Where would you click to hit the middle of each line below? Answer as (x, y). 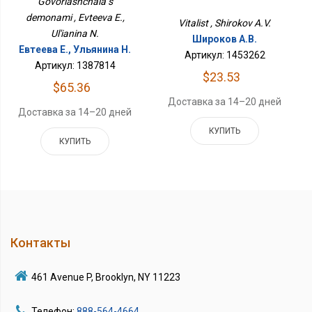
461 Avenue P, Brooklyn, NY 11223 (106, 277)
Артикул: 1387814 (75, 65)
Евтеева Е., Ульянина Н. (75, 49)
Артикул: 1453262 (225, 55)
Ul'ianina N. (75, 33)
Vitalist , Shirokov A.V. (225, 23)
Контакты (40, 242)
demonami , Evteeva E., (75, 17)
